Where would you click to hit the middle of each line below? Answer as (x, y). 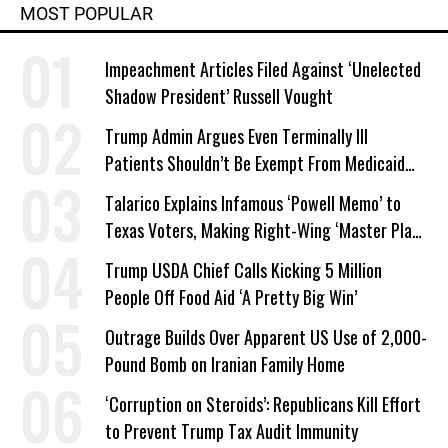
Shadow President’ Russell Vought (219, 96)
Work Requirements (171, 190)
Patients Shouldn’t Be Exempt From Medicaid (255, 163)
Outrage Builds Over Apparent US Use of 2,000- (266, 337)
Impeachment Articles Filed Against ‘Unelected (263, 69)
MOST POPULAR (86, 14)
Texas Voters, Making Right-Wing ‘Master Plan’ (264, 230)
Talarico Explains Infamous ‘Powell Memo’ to (253, 203)
